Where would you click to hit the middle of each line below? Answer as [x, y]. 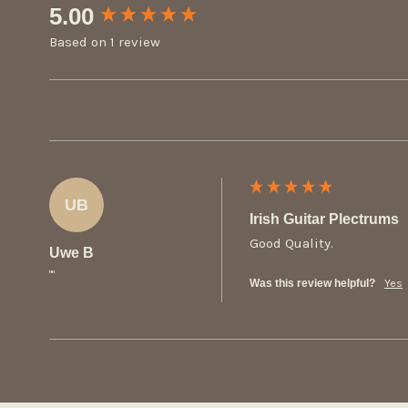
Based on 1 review [105, 41]
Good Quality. [291, 243]
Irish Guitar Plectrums [324, 219]
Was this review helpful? [312, 283]
